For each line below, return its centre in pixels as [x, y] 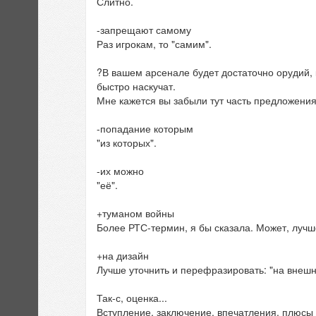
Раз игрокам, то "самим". [154, 44]
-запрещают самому [144, 30]
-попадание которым [145, 129]
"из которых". [127, 143]
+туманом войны [135, 213]
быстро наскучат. [136, 86]
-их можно [120, 171]
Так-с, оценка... [132, 298]
